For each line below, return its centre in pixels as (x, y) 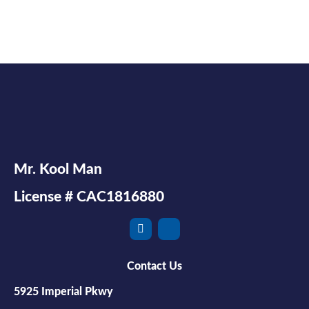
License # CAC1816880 (89, 197)
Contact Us (154, 266)
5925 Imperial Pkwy (63, 291)
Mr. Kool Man (58, 169)
